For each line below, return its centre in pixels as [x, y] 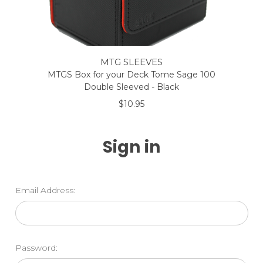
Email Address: [45, 190]
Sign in [131, 147]
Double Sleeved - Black [131, 87]
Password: [36, 248]
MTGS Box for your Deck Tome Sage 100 [131, 75]
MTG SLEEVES [131, 62]
